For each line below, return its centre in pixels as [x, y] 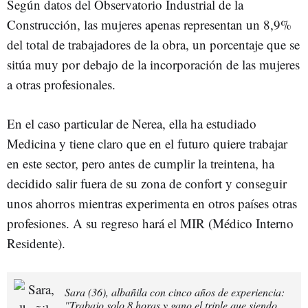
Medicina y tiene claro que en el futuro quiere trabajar [147, 143]
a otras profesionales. [61, 84]
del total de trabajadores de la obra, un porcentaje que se [153, 44]
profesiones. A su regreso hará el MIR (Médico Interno [150, 223]
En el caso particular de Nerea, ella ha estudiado [132, 123]
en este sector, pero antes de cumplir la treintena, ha [141, 163]
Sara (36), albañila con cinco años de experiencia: [175, 291]
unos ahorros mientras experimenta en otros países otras [152, 203]
